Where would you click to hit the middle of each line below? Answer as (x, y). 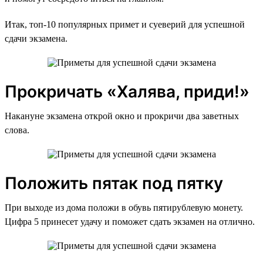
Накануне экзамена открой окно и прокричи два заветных (122, 116)
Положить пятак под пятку (114, 183)
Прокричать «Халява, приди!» (127, 91)
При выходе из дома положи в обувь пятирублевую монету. (124, 207)
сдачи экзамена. (36, 38)
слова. (17, 130)
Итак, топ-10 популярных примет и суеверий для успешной (125, 24)
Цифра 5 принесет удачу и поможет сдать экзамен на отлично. (130, 221)
